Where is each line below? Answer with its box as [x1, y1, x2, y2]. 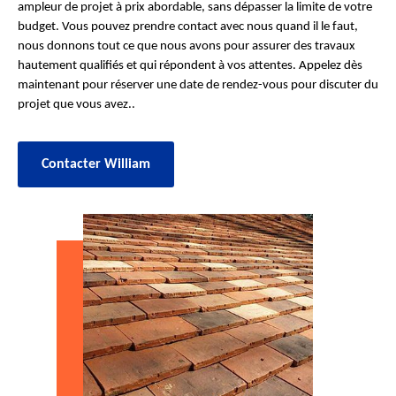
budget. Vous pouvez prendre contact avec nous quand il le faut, [18, 20, 358, 34]
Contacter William [42, 157, 150, 171]
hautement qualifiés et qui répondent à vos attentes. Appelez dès [18, 59, 362, 72]
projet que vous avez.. [18, 98, 135, 111]
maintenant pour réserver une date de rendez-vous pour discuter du [18, 79, 378, 92]
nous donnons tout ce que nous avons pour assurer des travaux [18, 40, 355, 53]
